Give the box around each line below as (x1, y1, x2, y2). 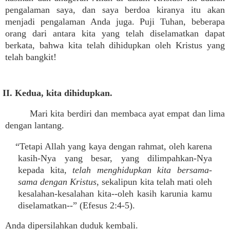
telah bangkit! (5, 52, 56, 62)
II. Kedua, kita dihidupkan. (3, 88, 112, 98)
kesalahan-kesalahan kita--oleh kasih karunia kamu (18, 188, 212, 199)
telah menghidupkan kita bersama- (72, 165, 213, 175)
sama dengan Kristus (18, 177, 97, 187)
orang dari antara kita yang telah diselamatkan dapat (5, 28, 225, 39)
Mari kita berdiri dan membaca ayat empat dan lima (30, 108, 225, 119)
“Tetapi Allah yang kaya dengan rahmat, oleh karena (15, 141, 212, 151)
